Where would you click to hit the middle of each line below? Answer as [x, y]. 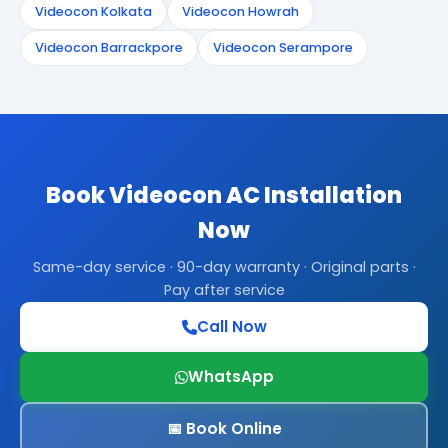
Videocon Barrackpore [109, 47]
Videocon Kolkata [93, 11]
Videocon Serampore [283, 47]
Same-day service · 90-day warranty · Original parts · [224, 267]
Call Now [231, 326]
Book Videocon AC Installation [224, 195]
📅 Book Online [224, 428]
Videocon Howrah [240, 11]
